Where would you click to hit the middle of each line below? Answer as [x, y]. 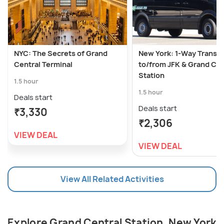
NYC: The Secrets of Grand [61, 53]
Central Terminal [43, 64]
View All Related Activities [112, 179]
